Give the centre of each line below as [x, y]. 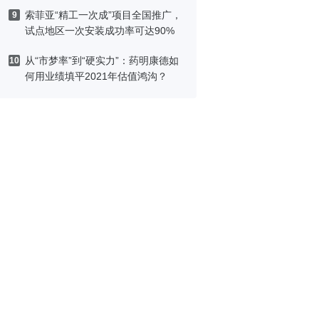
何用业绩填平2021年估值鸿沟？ [96, 76]
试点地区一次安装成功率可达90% [100, 31]
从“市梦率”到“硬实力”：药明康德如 [102, 61]
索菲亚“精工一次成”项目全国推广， [103, 15]
